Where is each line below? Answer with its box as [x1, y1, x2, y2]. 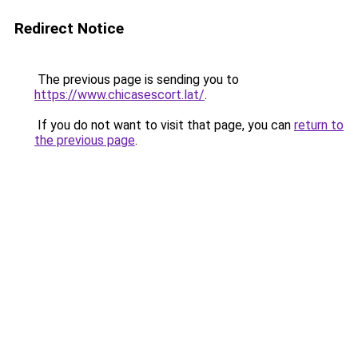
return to [294, 117, 344, 133]
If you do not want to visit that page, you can [34, 117, 294, 133]
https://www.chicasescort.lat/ [34, 87, 205, 102]
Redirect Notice [14, 19, 124, 38]
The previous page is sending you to [34, 72, 239, 87]
